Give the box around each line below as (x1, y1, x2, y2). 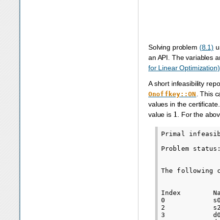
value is (148, 110, 173, 119)
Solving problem (148, 43, 199, 52)
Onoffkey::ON (148, 90, 196, 98)
